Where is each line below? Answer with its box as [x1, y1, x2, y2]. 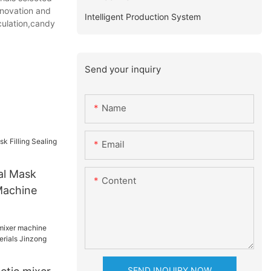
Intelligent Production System [85, 11, 201, 22]
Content [102, 175, 137, 187]
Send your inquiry [85, 63, 162, 75]
